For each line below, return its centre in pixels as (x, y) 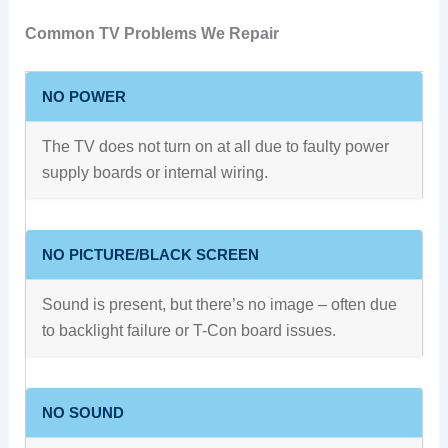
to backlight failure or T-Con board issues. (188, 330)
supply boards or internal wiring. (154, 172)
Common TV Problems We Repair (151, 33)
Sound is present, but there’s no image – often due (219, 304)
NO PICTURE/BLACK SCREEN (150, 254)
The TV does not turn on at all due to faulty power (215, 146)
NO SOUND (82, 412)
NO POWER (83, 96)
